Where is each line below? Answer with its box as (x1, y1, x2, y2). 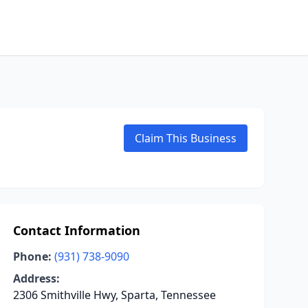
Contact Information (12, 222, 140, 239)
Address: (12, 271, 60, 286)
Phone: (12, 249, 52, 264)
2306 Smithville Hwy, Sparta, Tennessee (12, 287, 216, 302)
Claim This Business (135, 131, 236, 146)
